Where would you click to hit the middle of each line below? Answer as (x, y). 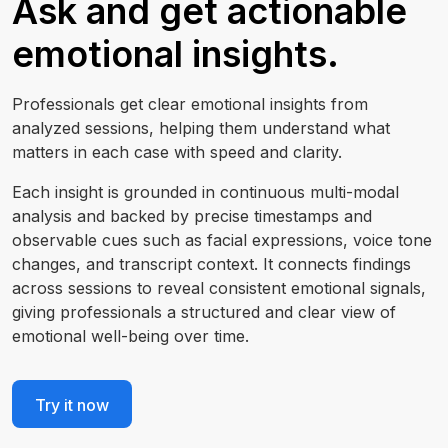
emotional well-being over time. (130, 336)
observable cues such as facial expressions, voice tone (222, 240)
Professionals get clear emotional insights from (190, 104)
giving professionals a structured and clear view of (204, 312)
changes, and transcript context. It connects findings (211, 264)
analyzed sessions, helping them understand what (201, 128)
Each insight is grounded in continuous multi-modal (205, 192)
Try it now (72, 405)
